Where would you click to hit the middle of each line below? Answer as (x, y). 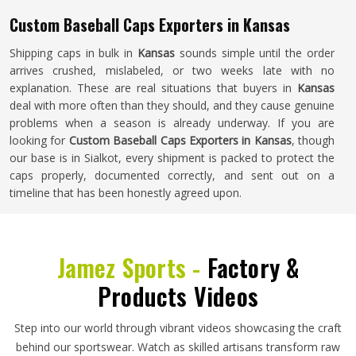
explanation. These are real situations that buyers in (153, 88)
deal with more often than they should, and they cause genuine (172, 105)
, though (313, 140)
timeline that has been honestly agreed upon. (126, 193)
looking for (39, 140)
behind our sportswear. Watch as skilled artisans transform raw (178, 347)
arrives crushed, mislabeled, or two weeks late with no (172, 70)
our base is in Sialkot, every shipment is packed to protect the (172, 158)
